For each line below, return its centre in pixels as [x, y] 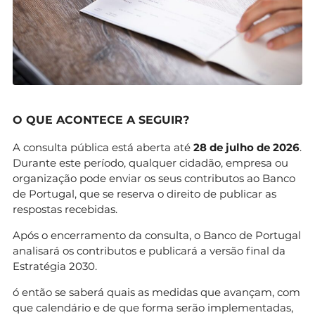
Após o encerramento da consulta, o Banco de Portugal [157, 236]
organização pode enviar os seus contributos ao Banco [154, 179]
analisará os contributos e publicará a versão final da [149, 251]
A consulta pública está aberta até [103, 148]
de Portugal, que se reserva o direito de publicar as [144, 194]
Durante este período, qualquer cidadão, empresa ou [150, 163]
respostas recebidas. [65, 210]
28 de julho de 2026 [246, 148]
